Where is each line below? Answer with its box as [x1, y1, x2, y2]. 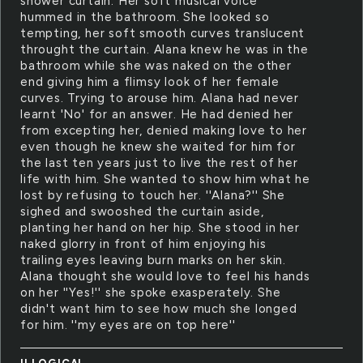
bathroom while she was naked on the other [20, 58, 292, 73]
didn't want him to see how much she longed [20, 301, 297, 316]
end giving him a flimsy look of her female [20, 75, 280, 89]
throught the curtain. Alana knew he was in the [20, 42, 309, 57]
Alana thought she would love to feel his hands [20, 269, 310, 284]
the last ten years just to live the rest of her [20, 156, 298, 170]
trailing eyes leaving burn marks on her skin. [20, 253, 286, 267]
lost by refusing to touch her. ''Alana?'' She [20, 188, 285, 203]
